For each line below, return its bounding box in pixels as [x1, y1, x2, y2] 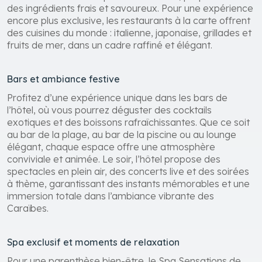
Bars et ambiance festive [7, 73, 120, 85]
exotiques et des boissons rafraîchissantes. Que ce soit [7, 116, 250, 128]
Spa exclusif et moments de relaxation [7, 236, 180, 248]
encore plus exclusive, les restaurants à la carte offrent [7, 14, 250, 26]
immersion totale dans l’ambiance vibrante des [7, 189, 214, 202]
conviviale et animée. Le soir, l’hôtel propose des [7, 153, 220, 165]
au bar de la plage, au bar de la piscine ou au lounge [7, 128, 236, 140]
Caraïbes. [7, 202, 49, 214]
